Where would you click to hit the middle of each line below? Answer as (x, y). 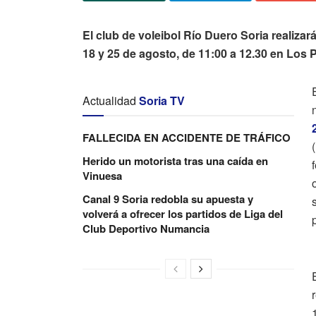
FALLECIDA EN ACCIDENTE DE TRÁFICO (187, 138)
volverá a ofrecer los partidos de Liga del (183, 214)
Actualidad (109, 101)
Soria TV (162, 101)
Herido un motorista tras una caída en (175, 161)
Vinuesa (102, 176)
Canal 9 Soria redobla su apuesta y (168, 199)
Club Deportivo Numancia (146, 229)
